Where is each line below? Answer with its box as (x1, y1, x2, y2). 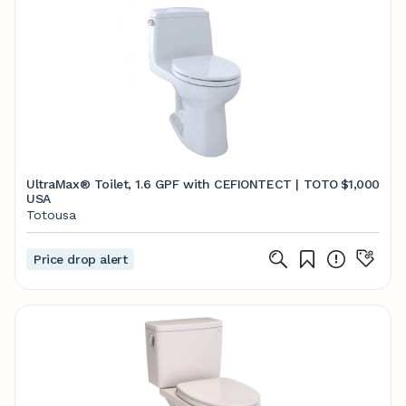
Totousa (26, 208, 76, 222)
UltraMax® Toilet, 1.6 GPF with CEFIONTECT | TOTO (26, 177, 338, 191)
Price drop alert (34, 252, 128, 266)
